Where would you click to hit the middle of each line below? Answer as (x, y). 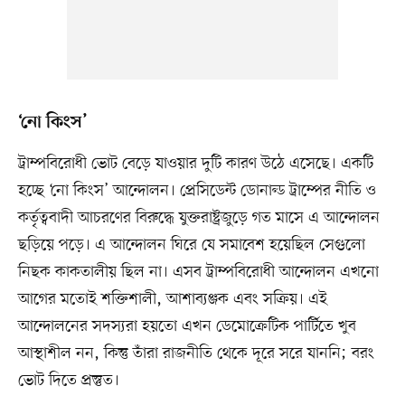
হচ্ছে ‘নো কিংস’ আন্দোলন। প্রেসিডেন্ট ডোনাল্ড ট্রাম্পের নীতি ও (197, 191)
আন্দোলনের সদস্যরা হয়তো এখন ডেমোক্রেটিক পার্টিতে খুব (187, 327)
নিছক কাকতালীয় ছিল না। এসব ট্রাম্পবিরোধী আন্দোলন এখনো (198, 273)
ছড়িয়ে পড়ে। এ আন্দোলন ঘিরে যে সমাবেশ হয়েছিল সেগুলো (191, 245)
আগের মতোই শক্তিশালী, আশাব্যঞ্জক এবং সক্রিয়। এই (172, 300)
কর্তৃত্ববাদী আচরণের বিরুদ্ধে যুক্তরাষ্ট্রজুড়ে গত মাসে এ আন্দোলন (198, 218)
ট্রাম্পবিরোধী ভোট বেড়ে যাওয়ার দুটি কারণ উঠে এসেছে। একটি (195, 164)
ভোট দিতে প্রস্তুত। (68, 381)
